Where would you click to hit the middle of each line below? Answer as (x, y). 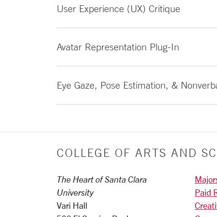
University (75, 192)
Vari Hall (72, 205)
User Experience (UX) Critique (118, 8)
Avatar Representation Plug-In (118, 47)
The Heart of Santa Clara (102, 179)
